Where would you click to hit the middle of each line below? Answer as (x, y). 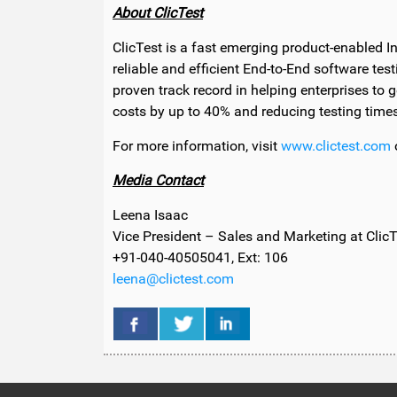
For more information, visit (197, 146)
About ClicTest (158, 13)
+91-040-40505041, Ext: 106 (200, 258)
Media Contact (158, 181)
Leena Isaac (150, 215)
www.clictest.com (336, 146)
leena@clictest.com (173, 279)
